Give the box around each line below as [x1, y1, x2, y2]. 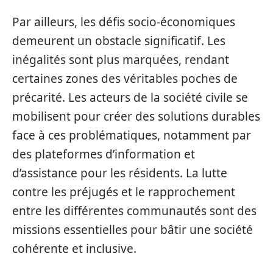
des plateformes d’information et [12, 146, 195, 162]
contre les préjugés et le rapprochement [12, 183, 235, 200]
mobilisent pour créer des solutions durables [12, 108, 260, 124]
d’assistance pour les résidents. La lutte [12, 165, 227, 181]
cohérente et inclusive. [12, 240, 136, 257]
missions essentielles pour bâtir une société [12, 221, 253, 238]
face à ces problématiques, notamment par [12, 127, 251, 143]
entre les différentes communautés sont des [12, 202, 257, 219]
